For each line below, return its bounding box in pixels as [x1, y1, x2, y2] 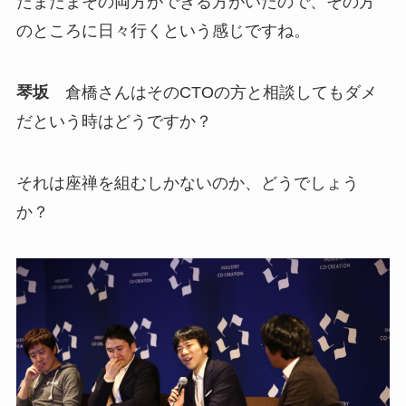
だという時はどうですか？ [15, 111, 212, 130]
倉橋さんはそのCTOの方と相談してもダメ [48, 82, 377, 101]
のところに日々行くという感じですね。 [15, 21, 310, 40]
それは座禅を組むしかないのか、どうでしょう [15, 173, 359, 192]
